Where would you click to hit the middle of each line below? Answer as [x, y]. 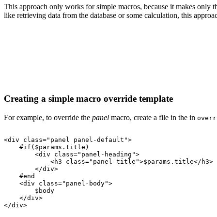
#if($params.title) [54, 147]
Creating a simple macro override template [90, 99]
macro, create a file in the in [153, 117]
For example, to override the [48, 117]
